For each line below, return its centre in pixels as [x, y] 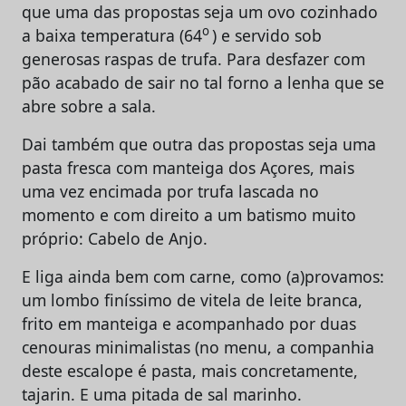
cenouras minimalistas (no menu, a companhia [198, 347]
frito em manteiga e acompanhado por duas [189, 323]
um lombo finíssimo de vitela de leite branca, [192, 300]
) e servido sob [267, 35]
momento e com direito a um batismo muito [189, 214]
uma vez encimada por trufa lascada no [170, 191]
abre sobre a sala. [89, 106]
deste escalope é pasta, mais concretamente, [190, 370]
